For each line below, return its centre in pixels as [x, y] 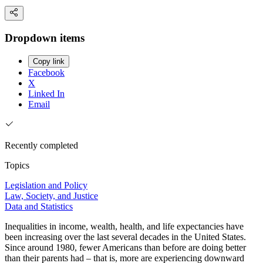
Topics [17, 166]
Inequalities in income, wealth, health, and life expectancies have [124, 227]
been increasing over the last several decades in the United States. [125, 237]
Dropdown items [45, 38]
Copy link [49, 62]
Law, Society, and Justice [51, 196]
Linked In [46, 94]
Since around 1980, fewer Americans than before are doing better [125, 248]
